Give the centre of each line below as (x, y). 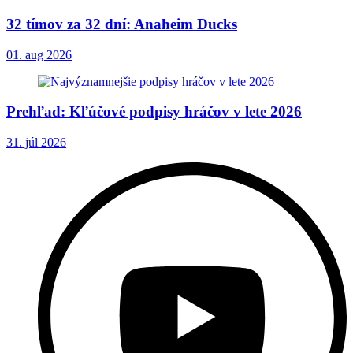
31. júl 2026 (36, 143)
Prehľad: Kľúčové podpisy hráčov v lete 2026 (154, 112)
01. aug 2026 (39, 54)
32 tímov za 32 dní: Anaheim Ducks (122, 24)
